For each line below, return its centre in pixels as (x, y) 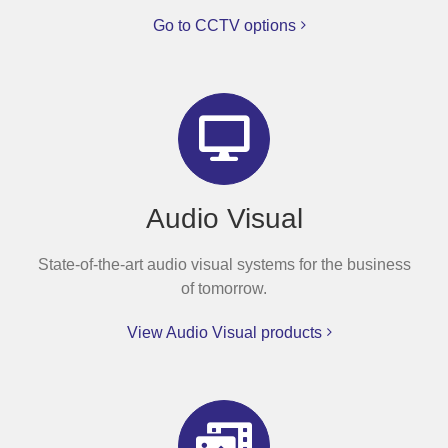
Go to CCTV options (224, 25)
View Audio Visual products (224, 332)
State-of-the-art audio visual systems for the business (224, 264)
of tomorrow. (224, 288)
